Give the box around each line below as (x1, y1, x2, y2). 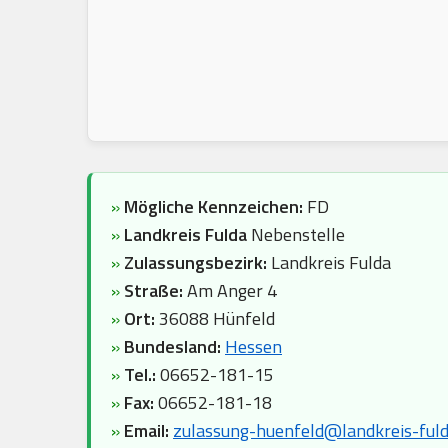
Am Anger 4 (183, 277, 277, 304)
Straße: (124, 277, 183, 304)
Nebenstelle (247, 221, 345, 248)
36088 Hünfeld (155, 305, 275, 332)
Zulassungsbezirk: (124, 249, 271, 276)
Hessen (225, 333, 282, 360)
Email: (124, 417, 169, 444)
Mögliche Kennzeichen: (124, 193, 303, 220)
